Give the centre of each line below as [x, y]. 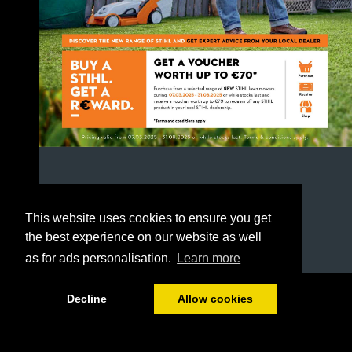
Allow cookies [215, 299]
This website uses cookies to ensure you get [148, 218]
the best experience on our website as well [143, 237]
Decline [86, 299]
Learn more [209, 258]
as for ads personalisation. [100, 258]
